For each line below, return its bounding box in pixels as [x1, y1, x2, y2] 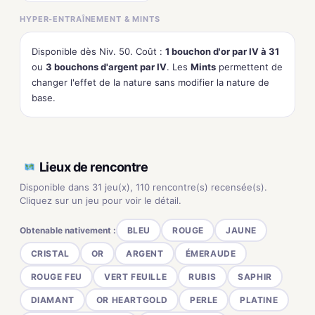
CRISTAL [30, 247, 70, 259]
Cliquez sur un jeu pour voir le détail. [20, 195, 181, 206]
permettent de [216, 61, 283, 72]
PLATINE [239, 294, 278, 305]
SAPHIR [238, 271, 272, 282]
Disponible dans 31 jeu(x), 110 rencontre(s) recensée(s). [20, 181, 267, 193]
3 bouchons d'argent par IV [46, 61, 167, 72]
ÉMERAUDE [185, 247, 236, 259]
